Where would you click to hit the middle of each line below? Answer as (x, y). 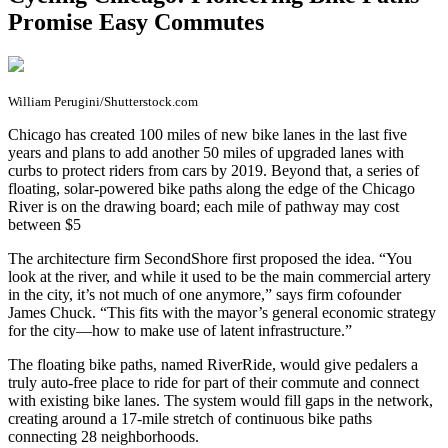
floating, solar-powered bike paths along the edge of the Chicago (211, 188)
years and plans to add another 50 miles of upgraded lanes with (206, 152)
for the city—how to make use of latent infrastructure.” (180, 330)
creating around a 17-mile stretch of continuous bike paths (190, 418)
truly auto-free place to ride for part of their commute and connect (213, 382)
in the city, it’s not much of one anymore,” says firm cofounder (204, 294)
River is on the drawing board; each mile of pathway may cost (203, 206)
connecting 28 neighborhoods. (103, 436)
